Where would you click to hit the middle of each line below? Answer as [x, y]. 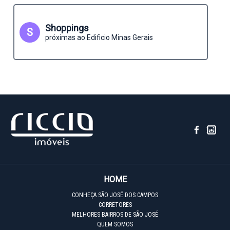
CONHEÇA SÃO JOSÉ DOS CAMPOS [115, 195]
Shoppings [67, 28]
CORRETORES [115, 205]
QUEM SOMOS [115, 224]
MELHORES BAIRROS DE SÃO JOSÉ [115, 215]
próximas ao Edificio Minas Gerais [99, 37]
